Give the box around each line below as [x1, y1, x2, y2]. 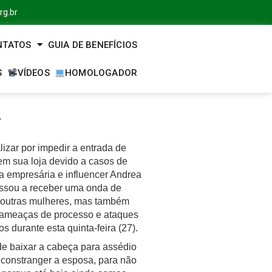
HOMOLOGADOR [64, 67, 138, 78]
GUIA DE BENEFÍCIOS [47, 39, 138, 50]
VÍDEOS [17, 67, 50, 78]
